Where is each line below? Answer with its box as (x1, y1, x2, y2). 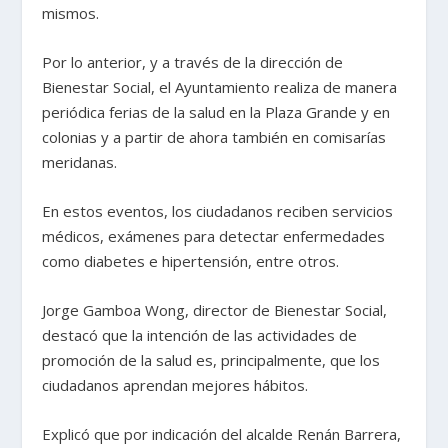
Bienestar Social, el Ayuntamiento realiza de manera (42, 77, 398, 98)
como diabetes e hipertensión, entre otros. (42, 251, 340, 272)
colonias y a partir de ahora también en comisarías (42, 127, 387, 148)
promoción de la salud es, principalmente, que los (42, 350, 381, 371)
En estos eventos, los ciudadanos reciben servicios (42, 201, 394, 222)
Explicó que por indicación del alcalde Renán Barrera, (42, 424, 402, 445)
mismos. (42, 3, 100, 24)
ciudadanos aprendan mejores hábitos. (42, 375, 309, 396)
